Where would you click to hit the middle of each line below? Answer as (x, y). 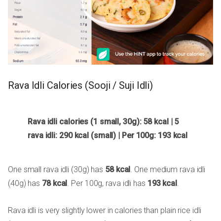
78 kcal (55, 184)
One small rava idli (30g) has (56, 170)
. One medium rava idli (168, 170)
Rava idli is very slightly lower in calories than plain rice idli (105, 211)
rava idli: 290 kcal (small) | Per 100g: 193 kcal (108, 136)
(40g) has (25, 184)
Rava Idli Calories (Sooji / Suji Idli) (81, 85)
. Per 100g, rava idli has (107, 184)
